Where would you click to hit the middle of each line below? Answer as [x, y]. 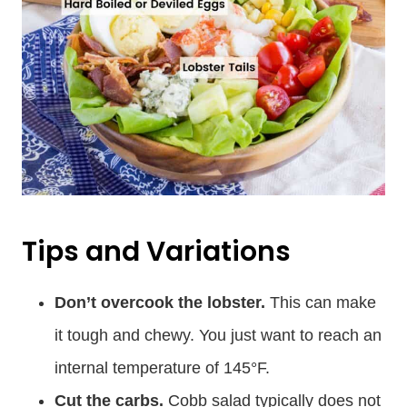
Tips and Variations [156, 252]
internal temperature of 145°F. [162, 368]
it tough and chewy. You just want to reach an [218, 335]
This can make [323, 303]
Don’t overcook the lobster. [162, 303]
